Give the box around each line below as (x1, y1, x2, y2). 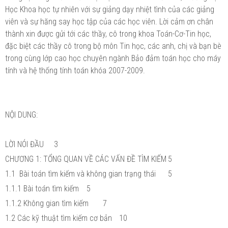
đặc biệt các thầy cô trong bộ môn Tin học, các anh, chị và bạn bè (5, 41, 221, 51)
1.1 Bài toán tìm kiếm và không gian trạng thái (5, 168, 156, 179)
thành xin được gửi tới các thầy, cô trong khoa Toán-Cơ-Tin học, (5, 28, 211, 39)
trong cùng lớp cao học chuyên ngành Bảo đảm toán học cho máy (5, 53, 221, 63)
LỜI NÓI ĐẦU (5, 139, 44, 149)
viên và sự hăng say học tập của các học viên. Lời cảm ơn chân (5, 16, 213, 26)
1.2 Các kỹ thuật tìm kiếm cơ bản (5, 213, 112, 223)
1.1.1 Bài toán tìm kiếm (5, 183, 79, 193)
